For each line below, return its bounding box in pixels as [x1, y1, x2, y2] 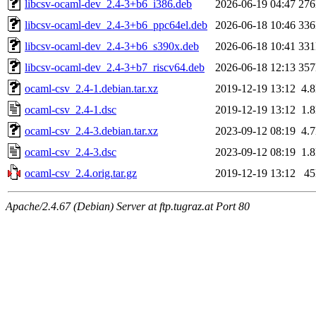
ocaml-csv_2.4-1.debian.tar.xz [25, 82, 158, 95]
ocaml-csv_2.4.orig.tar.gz [25, 166, 137, 179]
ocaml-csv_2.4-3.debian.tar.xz [25, 124, 158, 137]
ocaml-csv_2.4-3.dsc [25, 145, 116, 158]
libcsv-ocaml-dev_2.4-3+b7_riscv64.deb [25, 61, 205, 73]
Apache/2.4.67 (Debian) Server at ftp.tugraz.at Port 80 [6, 200, 250, 212]
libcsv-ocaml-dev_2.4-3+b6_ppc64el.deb [25, 18, 207, 31]
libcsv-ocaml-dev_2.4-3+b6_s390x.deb [25, 39, 199, 52]
